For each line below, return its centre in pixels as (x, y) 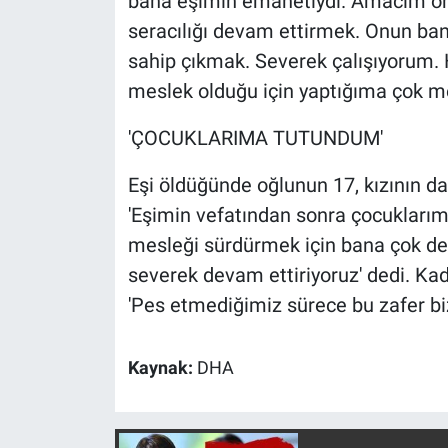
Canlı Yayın (99, 69)
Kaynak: (162, 368)
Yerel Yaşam (103, 18)
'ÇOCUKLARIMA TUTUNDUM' (255, 138)
